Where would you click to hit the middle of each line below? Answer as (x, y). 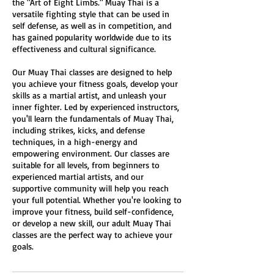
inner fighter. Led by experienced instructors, (96, 107)
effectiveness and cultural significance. (84, 49)
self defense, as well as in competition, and (92, 26)
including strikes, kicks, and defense (79, 130)
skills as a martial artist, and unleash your (89, 95)
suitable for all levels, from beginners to (86, 165)
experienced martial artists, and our (78, 177)
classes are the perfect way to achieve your (92, 235)
